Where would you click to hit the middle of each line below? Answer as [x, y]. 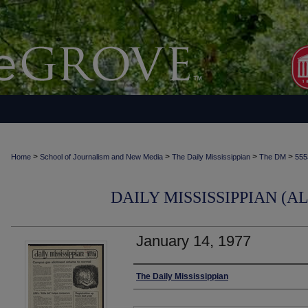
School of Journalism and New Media [101, 157]
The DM [273, 157]
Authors [156, 278]
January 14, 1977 [194, 241]
